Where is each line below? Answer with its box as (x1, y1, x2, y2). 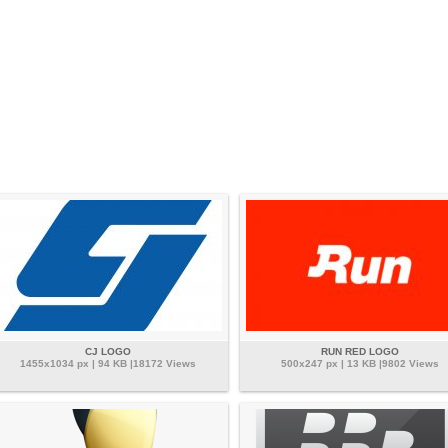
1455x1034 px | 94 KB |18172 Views (20, 358, 196, 370)
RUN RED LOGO (321, 346, 399, 358)
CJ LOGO (85, 346, 131, 358)
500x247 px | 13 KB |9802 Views (281, 358, 439, 370)
